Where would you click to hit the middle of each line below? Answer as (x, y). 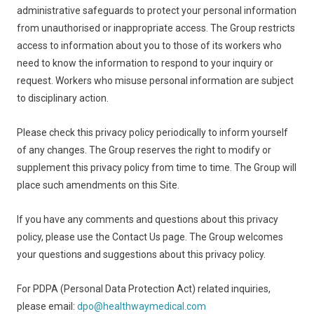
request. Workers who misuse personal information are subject (155, 81)
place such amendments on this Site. (98, 185)
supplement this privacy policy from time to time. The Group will (157, 168)
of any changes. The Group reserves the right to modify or (144, 150)
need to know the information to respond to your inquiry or (145, 63)
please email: (47, 306)
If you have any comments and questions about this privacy (148, 219)
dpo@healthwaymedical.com (142, 306)
